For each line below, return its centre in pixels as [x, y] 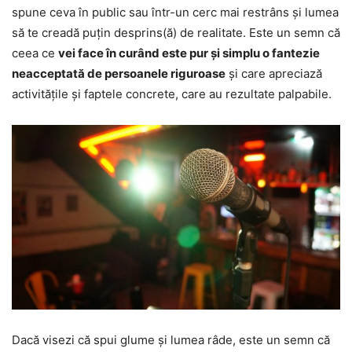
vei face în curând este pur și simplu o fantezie [189, 53]
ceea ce [35, 53]
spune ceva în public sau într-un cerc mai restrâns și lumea [175, 12]
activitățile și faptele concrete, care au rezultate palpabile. [172, 93]
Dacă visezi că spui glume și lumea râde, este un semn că [171, 339]
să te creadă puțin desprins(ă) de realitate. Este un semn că [176, 32]
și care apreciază [274, 73]
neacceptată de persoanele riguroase [119, 73]
